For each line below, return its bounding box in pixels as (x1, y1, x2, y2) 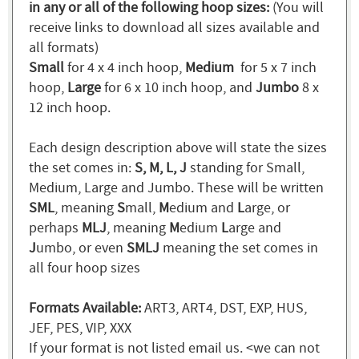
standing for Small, (187, 158, 305, 177)
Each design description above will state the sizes (29, 138, 327, 157)
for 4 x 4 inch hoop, (64, 58, 185, 77)
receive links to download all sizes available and (29, 18, 320, 37)
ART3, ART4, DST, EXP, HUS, (141, 298, 307, 317)
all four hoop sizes (29, 258, 140, 277)
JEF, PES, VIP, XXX (29, 318, 131, 337)
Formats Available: (29, 298, 141, 317)
